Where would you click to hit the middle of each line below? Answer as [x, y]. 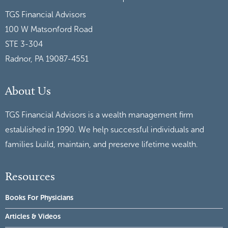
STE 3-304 [24, 44]
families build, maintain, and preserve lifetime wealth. [102, 144]
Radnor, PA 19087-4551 [47, 59]
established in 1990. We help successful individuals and [105, 129]
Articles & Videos [33, 216]
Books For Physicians [39, 197]
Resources [30, 176]
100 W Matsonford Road [49, 29]
